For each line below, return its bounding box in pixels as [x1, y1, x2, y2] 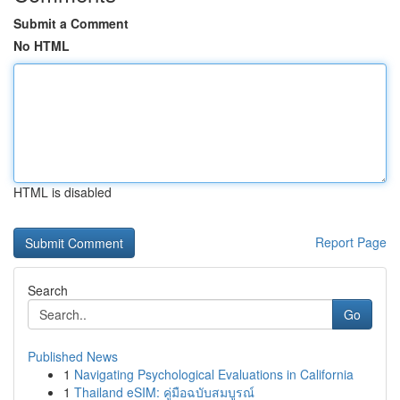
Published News [28, 347, 118, 365]
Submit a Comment [13, 14, 129, 32]
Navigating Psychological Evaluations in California [74, 365, 354, 383]
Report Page [315, 233, 387, 251]
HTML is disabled [13, 183, 112, 201]
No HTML [13, 37, 70, 54]
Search [28, 281, 68, 299]
